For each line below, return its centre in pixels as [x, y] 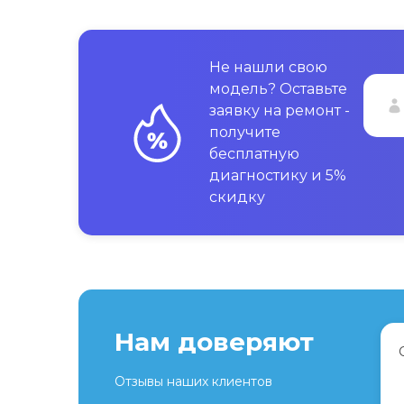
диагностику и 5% [278, 176]
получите [245, 133]
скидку [237, 197]
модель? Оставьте [278, 89]
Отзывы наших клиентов [193, 382]
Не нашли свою [268, 68]
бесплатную [254, 154]
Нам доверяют [214, 342]
